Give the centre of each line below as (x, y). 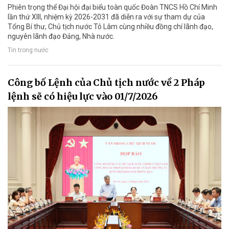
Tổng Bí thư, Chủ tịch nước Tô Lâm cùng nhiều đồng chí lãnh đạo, (110, 26)
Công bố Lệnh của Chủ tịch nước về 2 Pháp (106, 82)
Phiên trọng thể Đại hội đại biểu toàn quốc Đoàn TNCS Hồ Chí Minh (112, 7)
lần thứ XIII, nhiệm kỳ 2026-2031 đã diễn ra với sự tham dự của (106, 17)
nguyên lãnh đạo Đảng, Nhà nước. (61, 36)
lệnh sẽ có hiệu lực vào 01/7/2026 (83, 96)
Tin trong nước (28, 50)
